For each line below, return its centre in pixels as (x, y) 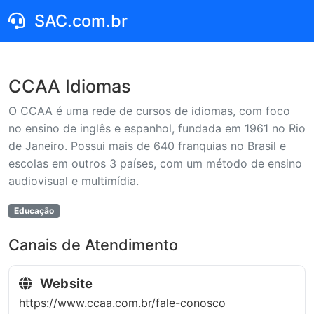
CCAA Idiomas (70, 86)
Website (65, 283)
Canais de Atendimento (93, 245)
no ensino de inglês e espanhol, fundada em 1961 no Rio (157, 128)
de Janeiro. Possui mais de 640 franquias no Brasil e (147, 146)
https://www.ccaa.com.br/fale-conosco (122, 303)
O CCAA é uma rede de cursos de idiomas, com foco (149, 111)
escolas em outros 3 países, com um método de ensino (155, 163)
